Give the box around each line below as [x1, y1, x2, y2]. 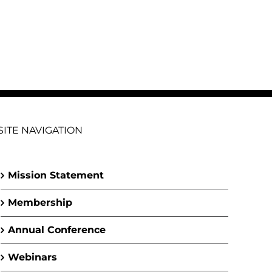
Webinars [8, 251, 57, 263]
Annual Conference [8, 224, 106, 236]
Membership [8, 197, 72, 208]
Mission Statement [8, 169, 104, 181]
